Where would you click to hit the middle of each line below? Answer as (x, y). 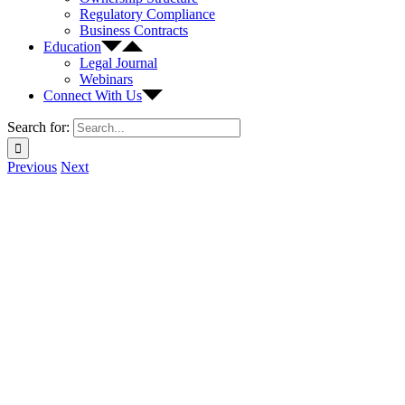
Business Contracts (134, 30)
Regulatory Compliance (147, 14)
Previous (32, 167)
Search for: (38, 127)
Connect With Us (93, 95)
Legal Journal (118, 63)
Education (72, 47)
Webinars (106, 79)
